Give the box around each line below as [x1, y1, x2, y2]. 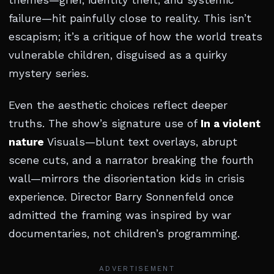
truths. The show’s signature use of [9, 117, 201, 130]
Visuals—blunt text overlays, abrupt [44, 136, 237, 148]
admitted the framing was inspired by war [9, 209, 231, 221]
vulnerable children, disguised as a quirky [9, 49, 227, 61]
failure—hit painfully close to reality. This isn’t [9, 12, 251, 24]
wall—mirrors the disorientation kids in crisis [9, 172, 245, 185]
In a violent [201, 117, 261, 130]
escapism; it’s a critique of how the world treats [9, 31, 262, 43]
